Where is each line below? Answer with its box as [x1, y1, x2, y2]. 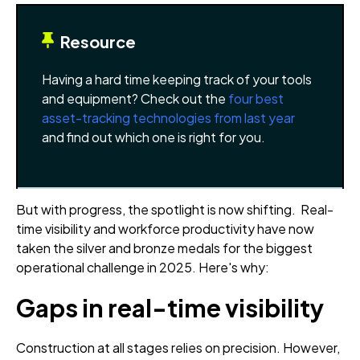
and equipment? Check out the [42, 89, 228, 107]
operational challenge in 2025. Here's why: [16, 258, 269, 276]
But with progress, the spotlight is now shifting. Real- [16, 200, 333, 218]
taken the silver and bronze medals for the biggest [16, 239, 313, 256]
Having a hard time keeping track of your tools [42, 70, 312, 88]
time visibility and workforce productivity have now [16, 219, 314, 237]
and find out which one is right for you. [42, 128, 265, 145]
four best [228, 89, 284, 107]
